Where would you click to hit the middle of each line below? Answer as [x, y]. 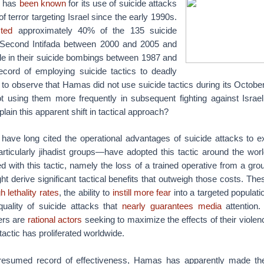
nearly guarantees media [172, 206]
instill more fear [142, 192]
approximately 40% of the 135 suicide [95, 30]
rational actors [55, 220]
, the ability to [85, 192]
